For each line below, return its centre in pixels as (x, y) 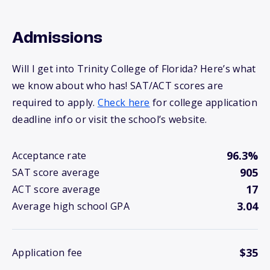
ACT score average (56, 190)
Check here (124, 103)
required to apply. (55, 103)
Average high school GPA (71, 206)
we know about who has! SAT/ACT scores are (118, 86)
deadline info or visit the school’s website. (110, 120)
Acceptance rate (49, 156)
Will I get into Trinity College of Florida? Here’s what (134, 69)
